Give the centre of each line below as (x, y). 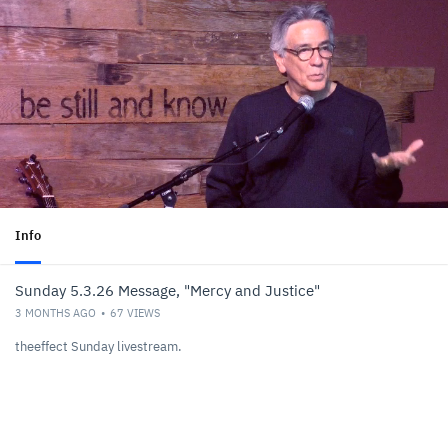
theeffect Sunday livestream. (98, 346)
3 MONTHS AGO (55, 312)
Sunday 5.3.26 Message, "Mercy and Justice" (167, 290)
